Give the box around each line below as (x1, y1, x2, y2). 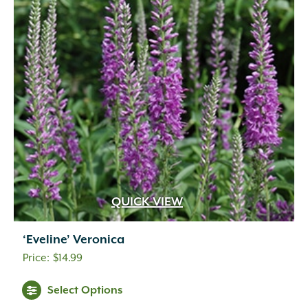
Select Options (47, 283, 122, 297)
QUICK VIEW (111, 195, 183, 210)
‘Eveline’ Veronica (23, 233, 124, 247)
